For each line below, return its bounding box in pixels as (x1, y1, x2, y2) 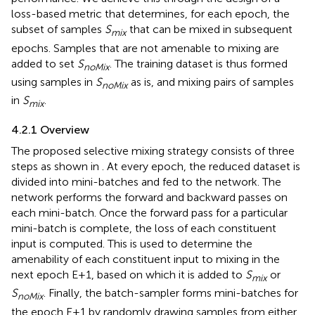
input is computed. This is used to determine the (11, 237, 252, 251)
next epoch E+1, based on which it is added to (11, 268, 245, 282)
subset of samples (11, 22, 105, 37)
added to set (11, 56, 77, 70)
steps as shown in (11, 160, 102, 174)
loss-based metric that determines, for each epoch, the (11, 7, 290, 21)
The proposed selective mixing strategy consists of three (11, 144, 295, 158)
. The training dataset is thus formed (110, 56, 288, 70)
